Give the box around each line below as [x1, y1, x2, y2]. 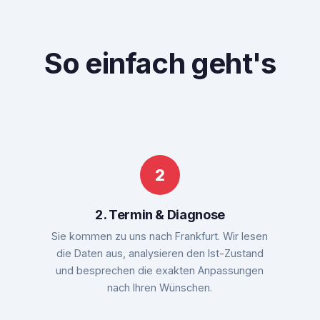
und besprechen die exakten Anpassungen [56, 264, 264, 276]
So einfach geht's [44, 45, 276, 81]
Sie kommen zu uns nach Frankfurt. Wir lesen [51, 229, 269, 242]
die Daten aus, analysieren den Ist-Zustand [56, 246, 264, 259]
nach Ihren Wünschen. [107, 281, 213, 294]
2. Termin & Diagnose [95, 206, 225, 222]
